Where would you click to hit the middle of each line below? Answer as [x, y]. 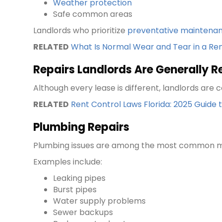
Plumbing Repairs [82, 127]
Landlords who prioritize [81, 31]
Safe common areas [93, 14]
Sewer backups [83, 213]
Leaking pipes [80, 178]
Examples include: [68, 162]
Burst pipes [75, 190]
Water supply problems [100, 201]
